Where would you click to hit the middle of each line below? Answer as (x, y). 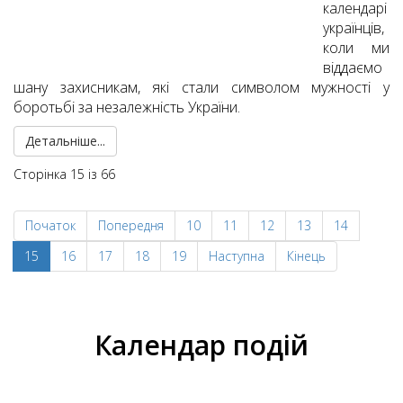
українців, (354, 28)
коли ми (356, 48)
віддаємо (353, 68)
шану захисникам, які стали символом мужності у (201, 88)
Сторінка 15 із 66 (64, 175)
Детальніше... (65, 141)
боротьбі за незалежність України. (127, 107)
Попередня (131, 226)
